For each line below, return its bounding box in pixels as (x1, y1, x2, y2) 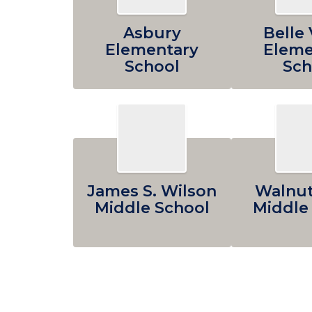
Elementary (105, 40, 199, 59)
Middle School (94, 198, 210, 217)
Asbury (123, 24, 181, 42)
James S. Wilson (87, 182, 217, 201)
